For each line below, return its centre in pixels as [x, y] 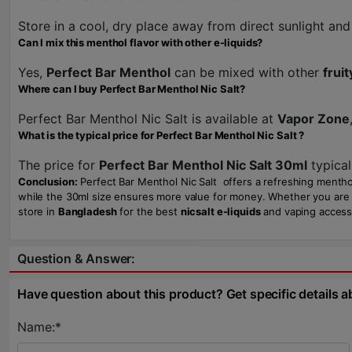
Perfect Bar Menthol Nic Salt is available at [148, 119]
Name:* [39, 327]
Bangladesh [87, 211]
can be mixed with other [247, 72]
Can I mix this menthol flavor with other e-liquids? [141, 42]
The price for [59, 165]
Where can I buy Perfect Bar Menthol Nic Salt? [132, 89]
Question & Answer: [77, 258]
